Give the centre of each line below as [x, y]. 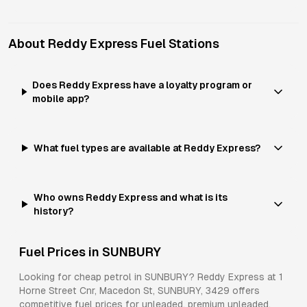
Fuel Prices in [61, 252]
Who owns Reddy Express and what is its [130, 197]
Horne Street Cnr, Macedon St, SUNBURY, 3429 [124, 291]
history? [53, 211]
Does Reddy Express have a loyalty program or [143, 85]
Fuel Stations [179, 44]
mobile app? [61, 99]
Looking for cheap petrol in [82, 277]
